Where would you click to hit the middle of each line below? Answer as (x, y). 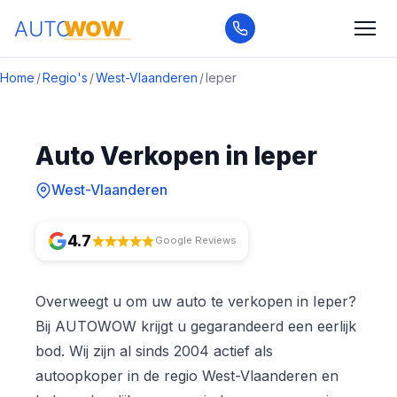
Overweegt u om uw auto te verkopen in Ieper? (196, 301)
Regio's (65, 78)
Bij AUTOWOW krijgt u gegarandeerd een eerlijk (196, 326)
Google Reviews (195, 241)
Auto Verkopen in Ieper (176, 156)
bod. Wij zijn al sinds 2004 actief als (154, 350)
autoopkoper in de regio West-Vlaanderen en (187, 375)
